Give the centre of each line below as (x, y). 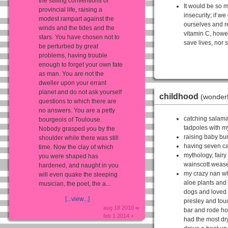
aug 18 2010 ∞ (122, 207)
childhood (180, 96)
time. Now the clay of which (76, 147)
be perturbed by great (68, 46)
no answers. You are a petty (77, 110)
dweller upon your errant (73, 83)
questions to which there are (78, 101)
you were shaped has (68, 156)
